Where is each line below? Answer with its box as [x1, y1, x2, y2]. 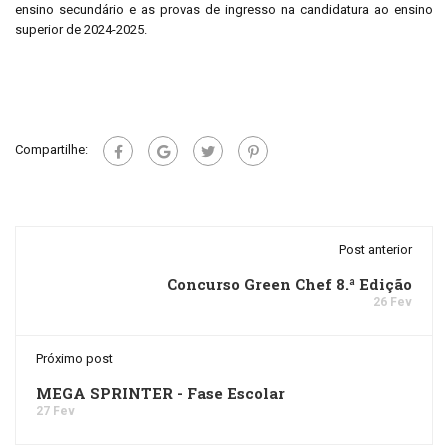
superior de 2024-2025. [15, 22, 147, 37]
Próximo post [36, 351, 113, 366]
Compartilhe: [15, 142, 88, 158]
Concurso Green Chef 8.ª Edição [167, 274, 412, 294]
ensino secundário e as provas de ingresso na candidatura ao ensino [15, 2, 433, 17]
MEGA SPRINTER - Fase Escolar [36, 383, 285, 403]
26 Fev [373, 295, 412, 309]
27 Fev [36, 404, 75, 418]
